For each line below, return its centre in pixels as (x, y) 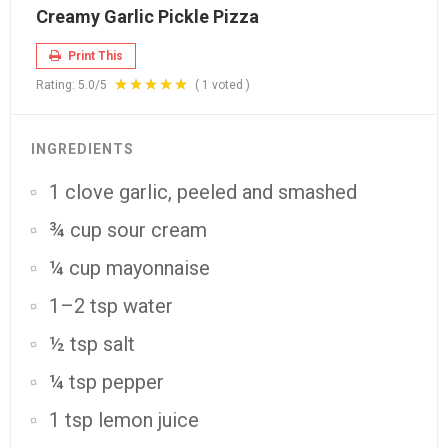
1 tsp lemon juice (124, 420)
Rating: (57, 85)
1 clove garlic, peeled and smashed (203, 192)
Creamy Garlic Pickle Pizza (147, 16)
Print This (94, 56)
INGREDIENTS (82, 149)
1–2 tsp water (111, 306)
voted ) (229, 85)
